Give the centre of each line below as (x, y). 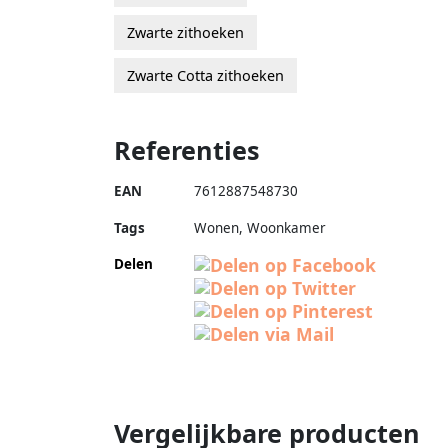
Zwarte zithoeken (185, 32)
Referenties (187, 149)
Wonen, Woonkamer (260, 227)
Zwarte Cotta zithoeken (205, 75)
